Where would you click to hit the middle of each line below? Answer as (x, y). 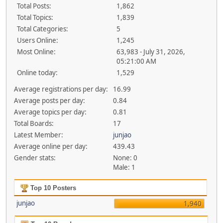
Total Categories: (43, 29)
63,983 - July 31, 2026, (151, 52)
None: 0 (125, 158)
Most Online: (36, 52)
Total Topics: (35, 17)
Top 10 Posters (52, 188)
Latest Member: (38, 135)
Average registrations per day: (61, 89)
